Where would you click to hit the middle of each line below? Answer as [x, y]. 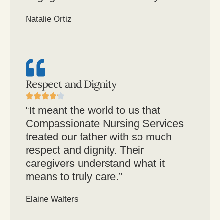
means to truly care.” [74, 176]
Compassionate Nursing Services [105, 123]
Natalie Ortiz [49, 19]
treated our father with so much [99, 137]
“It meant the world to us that [93, 110]
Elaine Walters [52, 199]
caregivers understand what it [95, 163]
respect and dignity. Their [85, 150]
